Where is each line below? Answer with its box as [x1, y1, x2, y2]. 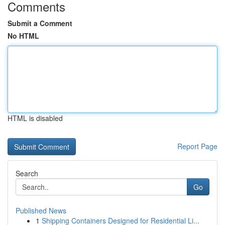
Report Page [177, 141, 217, 151]
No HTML [8, 31, 39, 41]
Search [16, 168, 38, 178]
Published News [16, 205, 66, 215]
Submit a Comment [8, 18, 72, 28]
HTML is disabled [8, 113, 63, 123]
